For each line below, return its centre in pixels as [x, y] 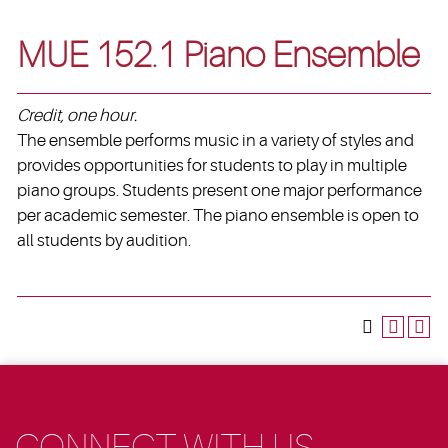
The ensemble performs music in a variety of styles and [215, 140]
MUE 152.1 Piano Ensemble [218, 55]
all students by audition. [104, 240]
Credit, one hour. [77, 115]
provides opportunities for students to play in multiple [212, 165]
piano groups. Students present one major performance [219, 190]
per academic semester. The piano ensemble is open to [218, 215]
